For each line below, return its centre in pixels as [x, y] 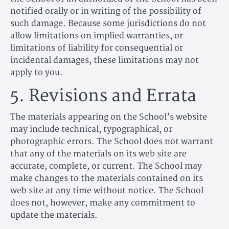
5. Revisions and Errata [103, 96]
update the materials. [54, 215]
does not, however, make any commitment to [103, 203]
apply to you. [37, 72]
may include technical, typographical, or [91, 129]
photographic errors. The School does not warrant [112, 141]
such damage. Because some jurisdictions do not [108, 23]
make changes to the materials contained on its [107, 178]
